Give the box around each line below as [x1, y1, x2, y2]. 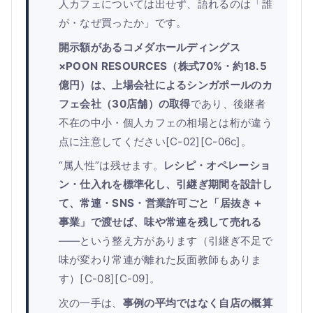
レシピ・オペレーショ [163, 159, 271, 173]
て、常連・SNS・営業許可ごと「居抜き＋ [58, 196, 263, 210]
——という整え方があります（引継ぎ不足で [58, 234, 272, 248]
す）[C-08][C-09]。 [58, 272, 161, 286]
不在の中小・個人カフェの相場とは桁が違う [58, 115, 272, 129]
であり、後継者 [190, 96, 265, 110]
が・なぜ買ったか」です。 [58, 15, 187, 29]
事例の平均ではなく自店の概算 [122, 296, 272, 310]
